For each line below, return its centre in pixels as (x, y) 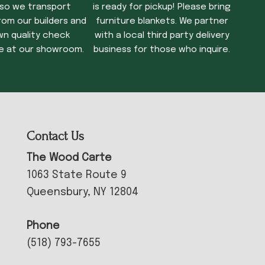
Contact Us (55, 136)
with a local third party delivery (162, 35)
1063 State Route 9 (76, 175)
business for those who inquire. (162, 49)
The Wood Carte (69, 158)
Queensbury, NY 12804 (82, 192)
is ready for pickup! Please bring (162, 7)
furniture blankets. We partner (162, 21)
